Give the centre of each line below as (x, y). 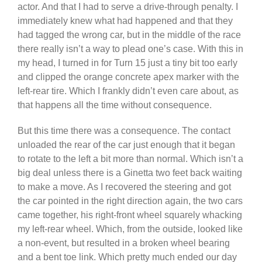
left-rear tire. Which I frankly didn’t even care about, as (128, 91)
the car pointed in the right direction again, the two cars (130, 201)
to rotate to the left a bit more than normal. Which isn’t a (130, 159)
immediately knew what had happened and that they (125, 21)
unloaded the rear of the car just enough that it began (126, 145)
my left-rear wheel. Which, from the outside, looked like (130, 229)
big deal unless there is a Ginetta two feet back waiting (130, 173)
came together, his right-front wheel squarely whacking (130, 215)
